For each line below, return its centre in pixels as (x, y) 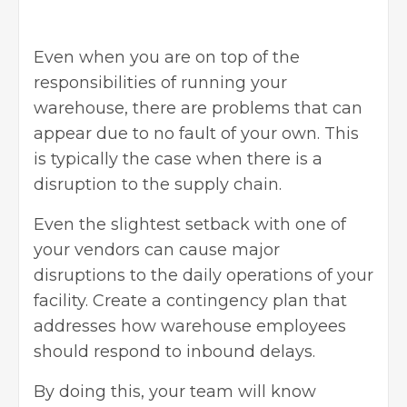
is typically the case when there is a (178, 159)
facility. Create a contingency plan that (190, 300)
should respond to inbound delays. (174, 351)
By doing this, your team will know (175, 391)
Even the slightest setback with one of (190, 224)
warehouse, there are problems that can (198, 108)
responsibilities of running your (160, 82)
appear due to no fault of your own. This (196, 133)
